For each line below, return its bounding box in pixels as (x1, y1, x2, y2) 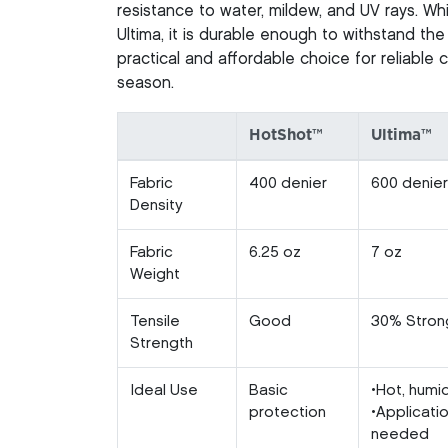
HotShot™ (249, 127, 322, 143)
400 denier (249, 176, 327, 191)
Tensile (130, 314, 180, 329)
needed (371, 427, 429, 442)
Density (130, 198, 183, 213)
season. (117, 75, 174, 91)
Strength (130, 336, 193, 351)
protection (249, 405, 326, 420)
